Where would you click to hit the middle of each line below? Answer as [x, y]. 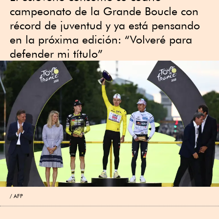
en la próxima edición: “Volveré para [101, 39]
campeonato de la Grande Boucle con [104, 11]
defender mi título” [56, 54]
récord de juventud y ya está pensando [105, 25]
